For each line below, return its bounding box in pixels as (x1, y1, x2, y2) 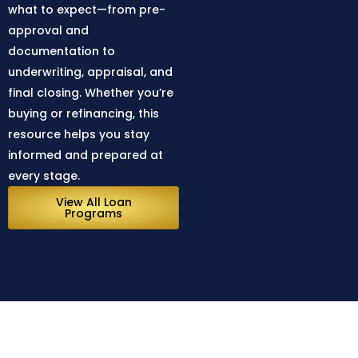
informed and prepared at (8, 146, 163, 163)
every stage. (8, 167, 80, 184)
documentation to (8, 42, 115, 59)
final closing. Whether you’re (8, 84, 173, 101)
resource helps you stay (8, 125, 149, 142)
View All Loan (55, 193, 132, 210)
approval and (8, 22, 89, 38)
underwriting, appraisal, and (8, 63, 173, 80)
